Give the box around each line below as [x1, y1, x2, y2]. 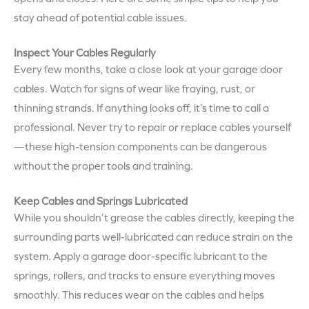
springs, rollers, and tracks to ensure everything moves [14, 269, 275, 282]
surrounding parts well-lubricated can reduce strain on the [14, 230, 293, 243]
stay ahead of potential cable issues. [14, 11, 187, 24]
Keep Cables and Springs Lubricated [14, 195, 188, 208]
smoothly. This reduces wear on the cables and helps [14, 288, 264, 301]
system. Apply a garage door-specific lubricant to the [14, 250, 268, 263]
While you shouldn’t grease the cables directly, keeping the [14, 211, 295, 224]
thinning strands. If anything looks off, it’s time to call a [14, 101, 269, 114]
